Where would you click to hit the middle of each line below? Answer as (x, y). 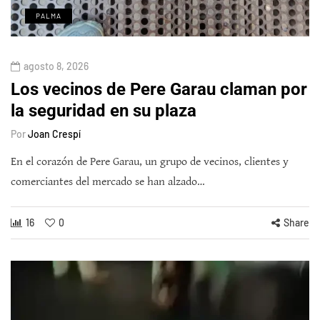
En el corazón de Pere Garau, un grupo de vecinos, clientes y (150, 161)
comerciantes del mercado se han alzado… (108, 181)
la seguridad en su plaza (104, 110)
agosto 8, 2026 (56, 66)
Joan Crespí (54, 134)
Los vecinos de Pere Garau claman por (159, 89)
